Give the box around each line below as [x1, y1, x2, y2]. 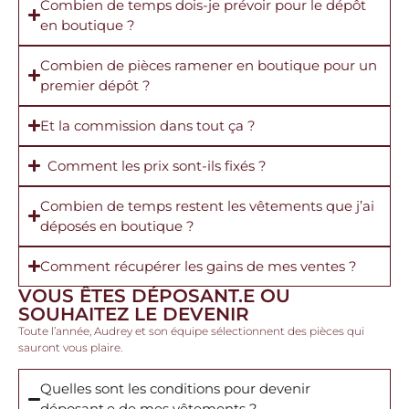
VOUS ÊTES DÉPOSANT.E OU [18, 284, 290, 307]
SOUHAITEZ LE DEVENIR [18, 302, 249, 325]
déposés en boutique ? [40, 216, 195, 235]
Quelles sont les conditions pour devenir [40, 380, 311, 398]
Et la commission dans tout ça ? [40, 116, 257, 134]
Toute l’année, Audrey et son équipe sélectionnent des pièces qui [18, 323, 364, 338]
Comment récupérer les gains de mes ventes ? [40, 257, 358, 275]
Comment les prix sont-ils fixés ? [40, 156, 267, 174]
